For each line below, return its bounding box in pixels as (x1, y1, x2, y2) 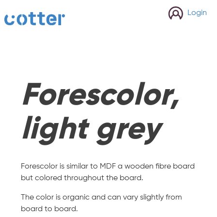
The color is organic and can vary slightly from (20, 192, 182, 201)
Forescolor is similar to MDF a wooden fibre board (20, 161, 195, 170)
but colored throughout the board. (20, 172, 143, 182)
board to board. (20, 203, 78, 213)
